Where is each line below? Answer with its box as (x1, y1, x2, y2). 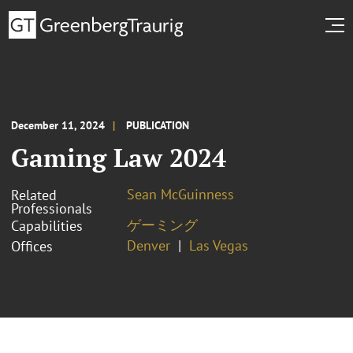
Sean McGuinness (127, 184, 234, 203)
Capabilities (11, 216, 83, 235)
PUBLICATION (126, 117, 189, 132)
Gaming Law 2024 (11, 140, 226, 174)
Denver (127, 236, 170, 255)
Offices (11, 236, 53, 255)
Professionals (11, 199, 92, 217)
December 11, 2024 (11, 117, 105, 132)
